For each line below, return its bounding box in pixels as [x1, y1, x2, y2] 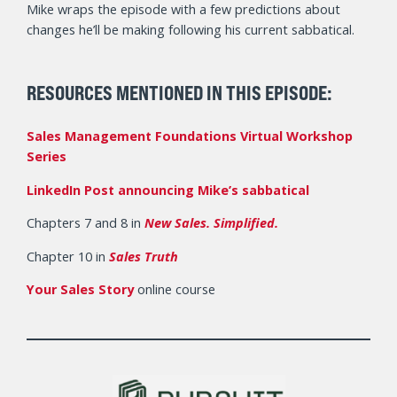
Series [27, 148, 66, 166]
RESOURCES [27, 81, 116, 105]
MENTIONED [116, 81, 203, 105]
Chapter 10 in [27, 247, 109, 265]
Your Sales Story [27, 281, 134, 299]
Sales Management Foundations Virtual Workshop [27, 128, 353, 145]
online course [134, 281, 215, 299]
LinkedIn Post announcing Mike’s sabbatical [27, 181, 309, 198]
